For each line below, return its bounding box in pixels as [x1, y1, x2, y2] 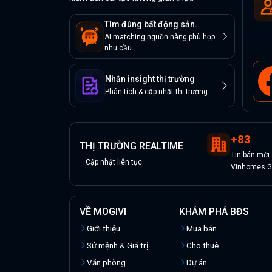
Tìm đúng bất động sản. [104, 19, 197, 29]
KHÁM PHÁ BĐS [178, 206, 249, 218]
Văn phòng [87, 257, 126, 268]
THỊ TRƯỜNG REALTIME [80, 140, 183, 152]
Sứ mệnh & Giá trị [87, 240, 148, 251]
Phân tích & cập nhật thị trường [105, 87, 208, 97]
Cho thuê [186, 240, 219, 251]
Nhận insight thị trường [105, 74, 195, 84]
